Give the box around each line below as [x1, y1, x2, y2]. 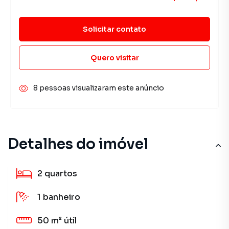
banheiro [43, 192, 80, 202]
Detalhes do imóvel [8, 135, 148, 153]
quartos [44, 168, 77, 179]
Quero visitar [90, 53, 139, 62]
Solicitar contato [83, 24, 146, 34]
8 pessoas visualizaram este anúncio [33, 83, 164, 93]
